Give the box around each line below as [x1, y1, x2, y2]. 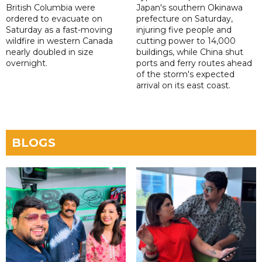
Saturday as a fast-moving [6, 25, 112, 36]
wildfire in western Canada [6, 36, 113, 47]
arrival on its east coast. [136, 80, 230, 91]
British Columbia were [6, 2, 95, 13]
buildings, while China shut [136, 47, 243, 58]
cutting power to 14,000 [136, 36, 236, 47]
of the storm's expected [136, 69, 235, 80]
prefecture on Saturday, [136, 13, 233, 25]
